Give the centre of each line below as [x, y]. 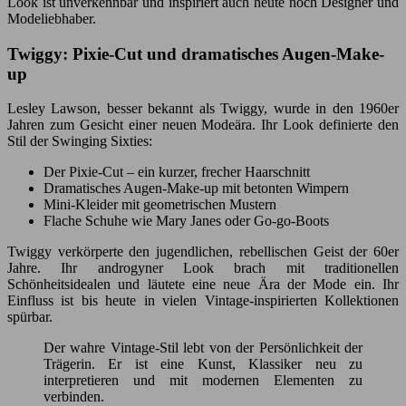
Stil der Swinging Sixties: [80, 141]
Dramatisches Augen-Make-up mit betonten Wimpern [196, 188]
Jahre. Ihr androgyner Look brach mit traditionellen [203, 268]
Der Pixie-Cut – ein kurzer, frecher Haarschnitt [177, 172]
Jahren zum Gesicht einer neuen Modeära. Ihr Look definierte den [203, 125]
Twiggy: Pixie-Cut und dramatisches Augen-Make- [196, 53]
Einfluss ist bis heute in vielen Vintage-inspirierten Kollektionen [203, 301]
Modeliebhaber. [52, 18]
